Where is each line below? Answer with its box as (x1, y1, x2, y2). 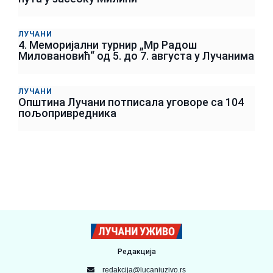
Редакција (117, 247, 156, 256)
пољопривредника (18, 107, 116, 120)
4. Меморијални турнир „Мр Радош (18, 38, 197, 52)
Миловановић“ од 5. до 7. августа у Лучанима (18, 49, 254, 63)
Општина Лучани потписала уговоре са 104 (18, 96, 244, 109)
